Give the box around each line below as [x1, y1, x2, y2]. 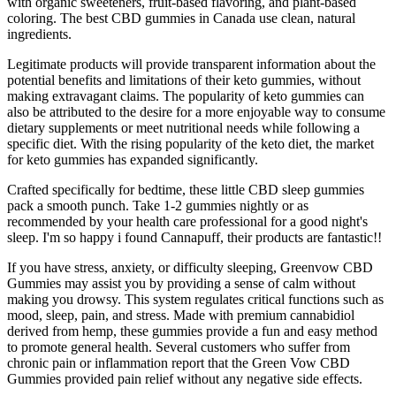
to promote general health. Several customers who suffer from [7, 339, 350, 354]
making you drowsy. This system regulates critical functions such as [7, 291, 384, 307]
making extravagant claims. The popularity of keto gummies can [7, 88, 364, 103]
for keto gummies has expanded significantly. [7, 151, 258, 167]
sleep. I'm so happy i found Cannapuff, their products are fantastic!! [7, 229, 382, 245]
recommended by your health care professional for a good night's [7, 213, 368, 229]
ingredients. [7, 26, 72, 42]
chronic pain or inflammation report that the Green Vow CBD [7, 354, 350, 370]
